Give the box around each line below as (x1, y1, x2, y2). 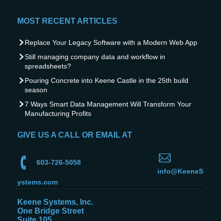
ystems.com (17, 178, 58, 186)
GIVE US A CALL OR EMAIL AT (17, 131, 132, 140)
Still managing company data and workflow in (25, 53, 165, 61)
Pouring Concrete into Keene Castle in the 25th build (25, 76, 188, 85)
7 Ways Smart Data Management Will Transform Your (25, 100, 191, 109)
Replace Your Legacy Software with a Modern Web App (25, 38, 197, 47)
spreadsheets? (25, 62, 71, 71)
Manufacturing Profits (25, 110, 91, 118)
